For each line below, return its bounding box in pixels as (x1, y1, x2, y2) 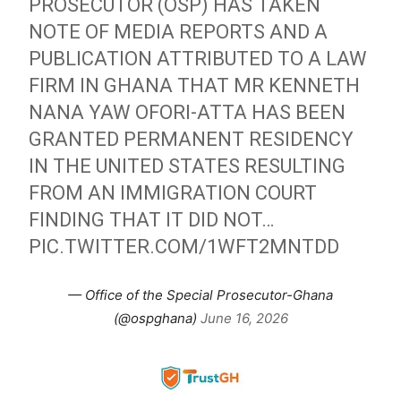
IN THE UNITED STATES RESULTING (29, 154, 346, 177)
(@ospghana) (113, 309, 200, 327)
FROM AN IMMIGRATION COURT (29, 181, 318, 204)
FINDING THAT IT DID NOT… (29, 208, 275, 231)
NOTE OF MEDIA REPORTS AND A (29, 20, 328, 43)
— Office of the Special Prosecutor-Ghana (68, 286, 333, 303)
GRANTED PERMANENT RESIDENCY (29, 127, 354, 150)
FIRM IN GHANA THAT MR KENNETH (29, 73, 361, 97)
